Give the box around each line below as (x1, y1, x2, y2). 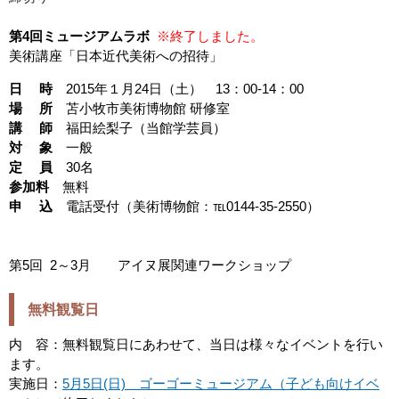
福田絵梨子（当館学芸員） (53, 120, 226, 136)
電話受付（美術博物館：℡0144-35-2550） (66, 199, 320, 215)
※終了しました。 (157, 28, 264, 45)
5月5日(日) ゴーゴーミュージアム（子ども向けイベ (62, 376, 379, 392)
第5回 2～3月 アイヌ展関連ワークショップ (9, 257, 291, 273)
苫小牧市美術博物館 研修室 (53, 101, 230, 117)
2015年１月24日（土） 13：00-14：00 (53, 81, 304, 97)
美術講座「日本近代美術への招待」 (9, 48, 223, 64)
